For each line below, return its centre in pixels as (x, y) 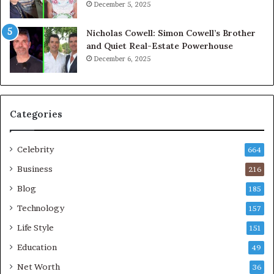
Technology (41, 208)
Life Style (35, 228)
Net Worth (39, 267)
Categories (36, 114)
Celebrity (35, 150)
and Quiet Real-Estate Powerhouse (160, 46)
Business (35, 169)
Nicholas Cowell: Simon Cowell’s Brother (171, 33)
